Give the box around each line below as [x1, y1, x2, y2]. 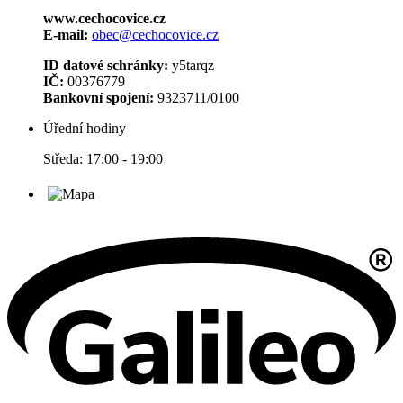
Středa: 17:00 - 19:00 [43, 150, 163, 166]
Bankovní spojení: [43, 89, 157, 105]
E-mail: [43, 26, 88, 42]
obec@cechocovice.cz [92, 26, 219, 42]
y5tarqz [168, 57, 214, 73]
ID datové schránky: [43, 57, 168, 73]
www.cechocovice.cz [43, 10, 166, 26]
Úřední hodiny [43, 120, 126, 136]
